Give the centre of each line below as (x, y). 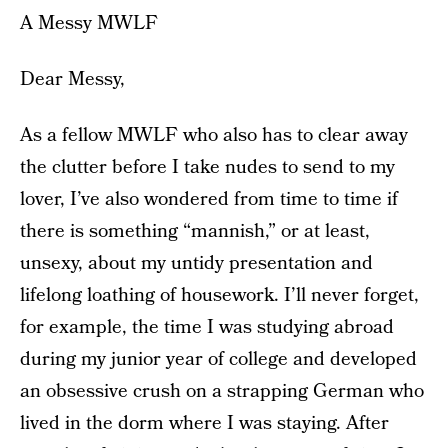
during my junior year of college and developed (218, 359)
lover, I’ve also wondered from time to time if (209, 199)
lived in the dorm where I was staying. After (204, 423)
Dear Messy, (72, 79)
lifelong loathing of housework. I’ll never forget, (219, 295)
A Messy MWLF (89, 23)
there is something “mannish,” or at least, (195, 231)
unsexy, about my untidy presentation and (196, 263)
